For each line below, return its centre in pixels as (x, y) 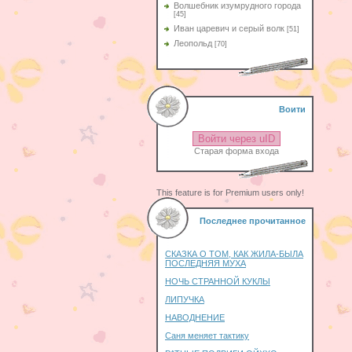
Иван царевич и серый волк (229, 28)
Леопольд (193, 43)
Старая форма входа (236, 151)
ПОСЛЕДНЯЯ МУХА (205, 263)
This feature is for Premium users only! (230, 192)
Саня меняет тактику (207, 335)
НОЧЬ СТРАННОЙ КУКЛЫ (218, 281)
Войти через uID (236, 139)
